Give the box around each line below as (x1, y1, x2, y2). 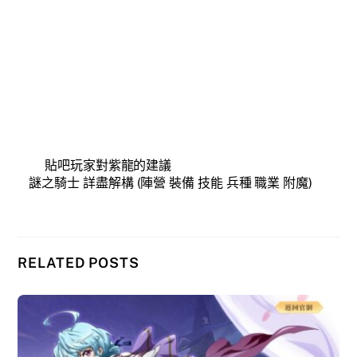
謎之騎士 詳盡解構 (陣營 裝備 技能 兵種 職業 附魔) (29, 175, 312, 191)
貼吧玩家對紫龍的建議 (45, 158, 172, 174)
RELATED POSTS (18, 254, 139, 272)
